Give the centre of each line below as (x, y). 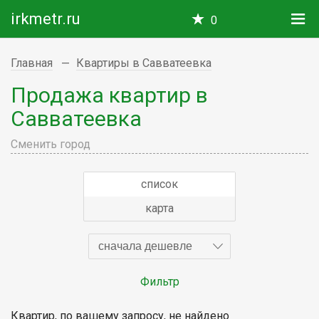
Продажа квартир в (109, 95)
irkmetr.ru (46, 19)
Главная (32, 63)
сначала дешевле (145, 246)
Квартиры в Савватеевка (144, 63)
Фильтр (159, 281)
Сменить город (51, 144)
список (159, 184)
